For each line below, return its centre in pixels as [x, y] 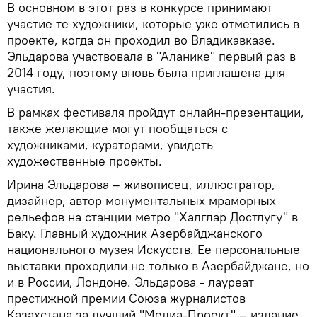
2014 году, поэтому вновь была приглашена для [146, 73]
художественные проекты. [85, 161]
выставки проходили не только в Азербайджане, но [158, 266]
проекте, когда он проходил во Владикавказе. [141, 40]
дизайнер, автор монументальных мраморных [142, 201]
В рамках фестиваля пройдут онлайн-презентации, [156, 113]
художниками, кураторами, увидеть [110, 145]
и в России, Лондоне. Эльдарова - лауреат [131, 282]
